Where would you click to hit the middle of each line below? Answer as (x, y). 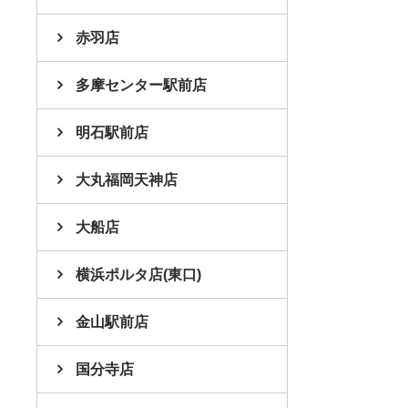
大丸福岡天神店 (127, 179)
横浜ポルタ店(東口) (138, 274)
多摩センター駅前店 (141, 85)
